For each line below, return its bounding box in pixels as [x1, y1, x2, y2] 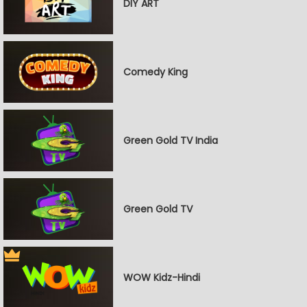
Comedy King [123, 64, 188, 79]
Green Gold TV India [123, 133, 218, 147]
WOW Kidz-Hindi [123, 270, 200, 284]
